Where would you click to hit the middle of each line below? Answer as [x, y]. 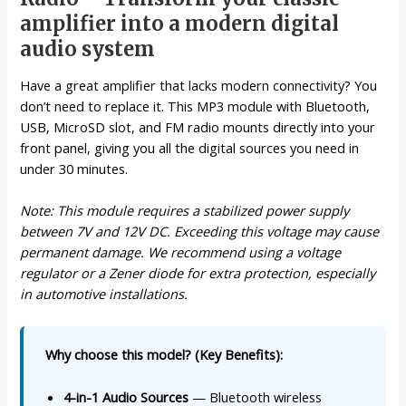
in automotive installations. [104, 294]
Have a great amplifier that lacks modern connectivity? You [199, 86]
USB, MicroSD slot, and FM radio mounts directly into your [198, 127]
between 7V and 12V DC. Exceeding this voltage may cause [200, 232]
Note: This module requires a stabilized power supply [185, 211]
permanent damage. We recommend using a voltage [181, 252]
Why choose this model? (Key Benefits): [164, 355]
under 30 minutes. [74, 169]
